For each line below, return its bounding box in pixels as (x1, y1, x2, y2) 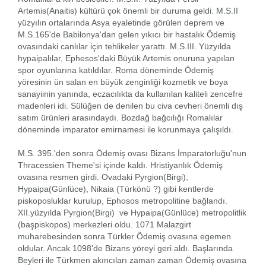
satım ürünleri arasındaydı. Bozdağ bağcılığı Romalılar (18, 112, 223, 122)
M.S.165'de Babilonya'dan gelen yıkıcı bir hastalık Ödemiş (18, 29, 236, 39)
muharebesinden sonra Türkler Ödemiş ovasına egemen (18, 231, 231, 241)
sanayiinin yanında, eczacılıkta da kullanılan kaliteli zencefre (18, 88, 243, 99)
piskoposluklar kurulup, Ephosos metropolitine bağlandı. (18, 195, 227, 205)
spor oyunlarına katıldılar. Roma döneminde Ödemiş (18, 65, 214, 75)
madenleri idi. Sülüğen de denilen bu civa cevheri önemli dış (18, 100, 243, 110)
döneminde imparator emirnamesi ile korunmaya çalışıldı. (18, 124, 233, 134)
